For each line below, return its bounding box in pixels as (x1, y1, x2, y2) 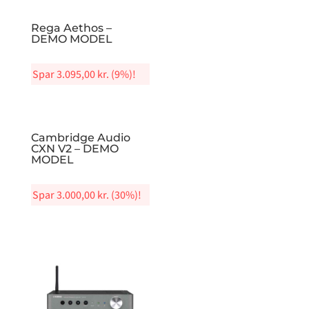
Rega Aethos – (30, 21, 112, 35)
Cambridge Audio (30, 130, 130, 144)
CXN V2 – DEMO (30, 141, 119, 155)
